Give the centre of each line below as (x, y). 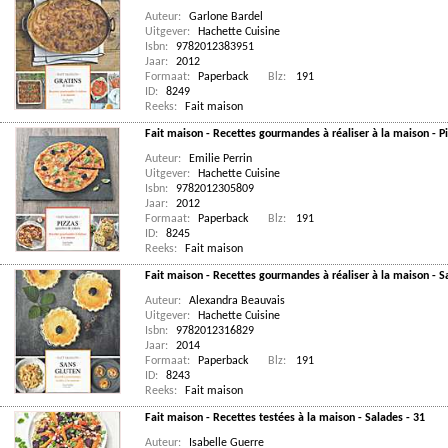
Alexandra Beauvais (237, 301)
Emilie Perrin (220, 159)
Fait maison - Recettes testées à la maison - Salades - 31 (285, 418)
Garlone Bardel (226, 17)
